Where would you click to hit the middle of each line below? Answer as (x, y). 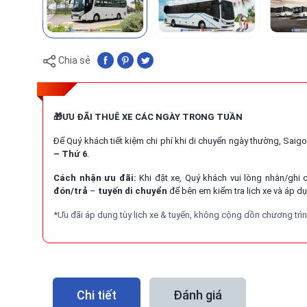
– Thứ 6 (70, 154)
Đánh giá (198, 295)
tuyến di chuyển (133, 191)
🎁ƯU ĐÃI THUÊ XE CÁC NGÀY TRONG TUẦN (148, 117)
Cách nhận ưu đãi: (95, 178)
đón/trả (71, 191)
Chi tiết (97, 295)
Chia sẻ (74, 60)
